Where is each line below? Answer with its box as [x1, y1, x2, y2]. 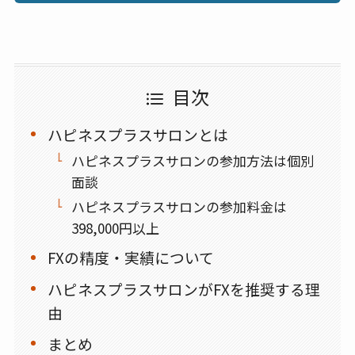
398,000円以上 [71, 217, 159, 238]
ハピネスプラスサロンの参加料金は [71, 196, 287, 216]
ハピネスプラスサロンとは [48, 123, 229, 145]
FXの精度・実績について [48, 246, 215, 269]
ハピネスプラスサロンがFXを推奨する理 [48, 277, 321, 300]
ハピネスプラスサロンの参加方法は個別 [71, 150, 314, 170]
